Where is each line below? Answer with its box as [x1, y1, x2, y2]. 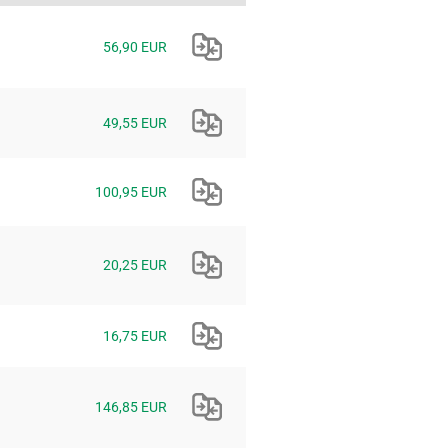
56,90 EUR [103, 39, 167, 56]
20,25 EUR [103, 257, 167, 274]
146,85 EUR [95, 399, 167, 416]
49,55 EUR [103, 115, 167, 132]
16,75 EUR [103, 328, 167, 345]
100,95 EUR [95, 184, 167, 201]
